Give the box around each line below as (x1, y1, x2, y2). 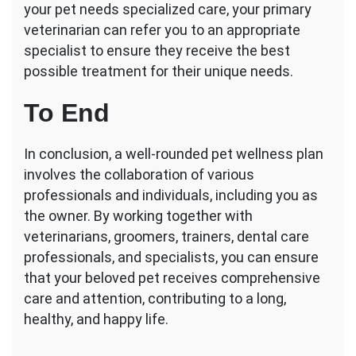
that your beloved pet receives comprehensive (24, 269, 320, 287)
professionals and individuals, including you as (24, 187, 318, 204)
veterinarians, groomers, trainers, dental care (24, 228, 309, 246)
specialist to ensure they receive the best (24, 42, 290, 60)
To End (24, 99, 110, 128)
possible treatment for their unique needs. (24, 63, 293, 80)
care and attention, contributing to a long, (24, 290, 286, 308)
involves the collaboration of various (24, 166, 254, 184)
